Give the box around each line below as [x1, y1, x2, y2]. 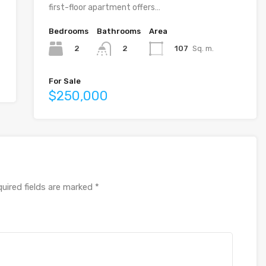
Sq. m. [192, 43, 214, 53]
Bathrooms [96, 27, 141, 36]
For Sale [48, 77, 81, 86]
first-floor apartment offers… [48, 2, 160, 12]
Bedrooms [48, 27, 88, 36]
